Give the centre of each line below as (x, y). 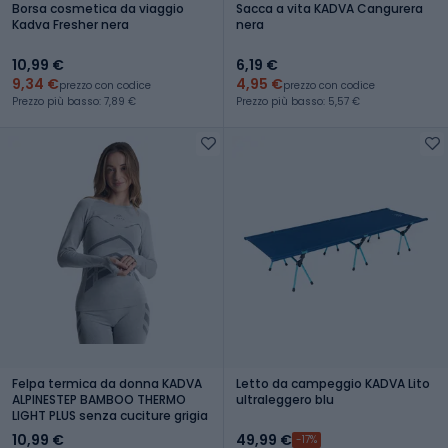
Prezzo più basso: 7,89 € (74, 101)
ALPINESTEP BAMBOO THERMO (99, 399)
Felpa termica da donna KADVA (107, 383)
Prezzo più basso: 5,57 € (298, 101)
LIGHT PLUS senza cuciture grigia (110, 415)
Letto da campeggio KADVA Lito (333, 383)
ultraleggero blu (285, 399)
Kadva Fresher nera (70, 24)
